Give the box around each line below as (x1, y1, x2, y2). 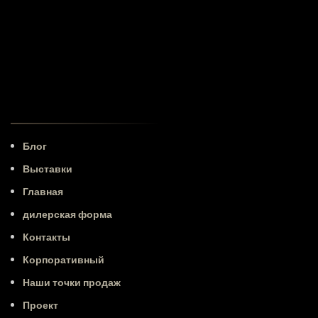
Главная (23, 184, 63, 199)
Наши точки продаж (23, 275, 121, 290)
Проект (23, 297, 58, 312)
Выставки (23, 161, 72, 176)
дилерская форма (23, 207, 112, 221)
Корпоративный (23, 252, 104, 267)
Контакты (23, 229, 70, 244)
